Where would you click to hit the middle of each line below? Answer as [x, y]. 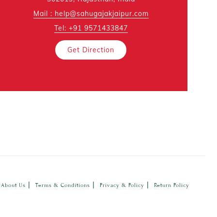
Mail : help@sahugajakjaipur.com [91, 14]
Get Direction [91, 50]
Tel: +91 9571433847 [91, 28]
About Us [14, 186]
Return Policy [172, 186]
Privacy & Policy [122, 186]
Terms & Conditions [63, 186]
